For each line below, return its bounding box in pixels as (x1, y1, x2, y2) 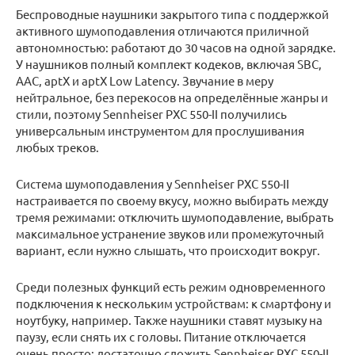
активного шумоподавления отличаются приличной (16, 23, 309, 39)
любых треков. (16, 139, 99, 155)
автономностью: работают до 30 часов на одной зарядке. (16, 40, 336, 55)
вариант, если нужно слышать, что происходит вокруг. (16, 242, 320, 258)
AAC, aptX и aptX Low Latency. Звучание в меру (16, 73, 273, 89)
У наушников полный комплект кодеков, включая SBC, (16, 56, 322, 72)
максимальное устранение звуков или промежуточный (16, 226, 324, 242)
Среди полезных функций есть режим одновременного (16, 279, 326, 295)
